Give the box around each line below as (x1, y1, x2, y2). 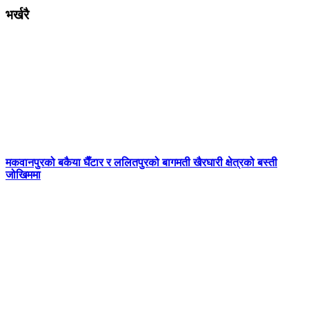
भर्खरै (6, 8, 29, 23)
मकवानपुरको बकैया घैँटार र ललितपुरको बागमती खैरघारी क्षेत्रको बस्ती (6, 157, 277, 169)
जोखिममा (6, 169, 41, 181)
